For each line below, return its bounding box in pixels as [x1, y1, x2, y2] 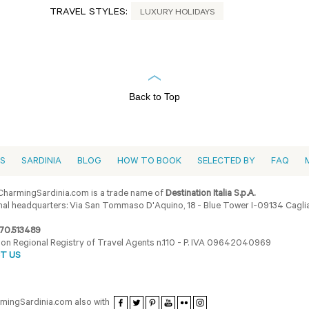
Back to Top [129, 91, 180, 102]
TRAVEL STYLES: [50, 8, 128, 19]
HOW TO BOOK [117, 156, 181, 167]
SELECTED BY [197, 156, 255, 167]
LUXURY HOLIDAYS [140, 8, 215, 18]
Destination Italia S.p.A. [166, 188, 256, 199]
